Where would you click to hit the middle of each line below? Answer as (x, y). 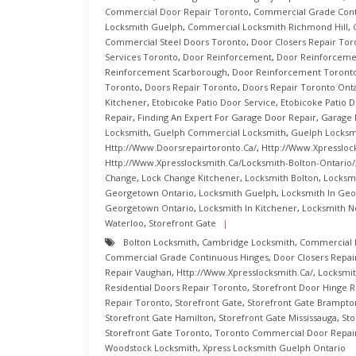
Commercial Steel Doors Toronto (176, 42)
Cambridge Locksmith (248, 242)
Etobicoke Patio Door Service (214, 102)
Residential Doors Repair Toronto (176, 287)
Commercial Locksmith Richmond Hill (268, 27)
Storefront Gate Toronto (157, 333)
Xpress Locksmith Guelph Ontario (274, 348)
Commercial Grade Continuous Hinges (187, 257)
